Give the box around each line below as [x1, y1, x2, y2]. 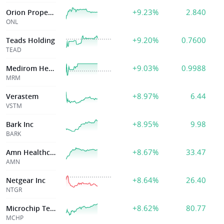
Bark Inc [6, 119, 33, 129]
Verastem [6, 91, 38, 101]
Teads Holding [6, 35, 55, 45]
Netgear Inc [6, 175, 45, 185]
